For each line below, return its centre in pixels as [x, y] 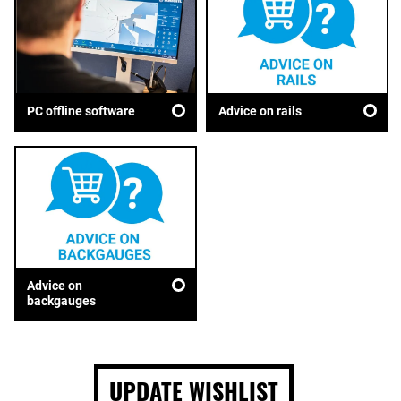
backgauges [61, 300]
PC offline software [81, 111]
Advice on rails [260, 111]
